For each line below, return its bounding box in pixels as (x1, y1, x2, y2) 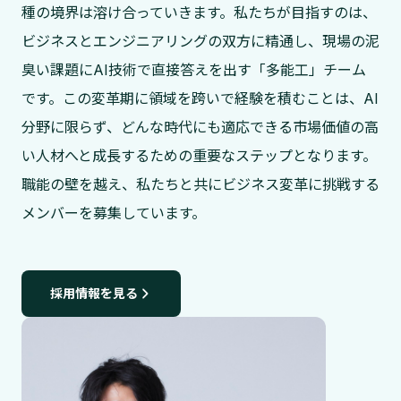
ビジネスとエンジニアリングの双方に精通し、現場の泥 (21, 32, 380, 50)
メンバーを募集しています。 (21, 204, 206, 222)
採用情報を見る (50, 286, 138, 301)
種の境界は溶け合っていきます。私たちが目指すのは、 (21, 4, 377, 21)
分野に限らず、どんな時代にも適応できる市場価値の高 (21, 118, 379, 136)
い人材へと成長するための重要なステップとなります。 (21, 147, 377, 165)
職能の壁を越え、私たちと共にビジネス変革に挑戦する (21, 175, 380, 193)
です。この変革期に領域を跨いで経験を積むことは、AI (21, 90, 379, 107)
